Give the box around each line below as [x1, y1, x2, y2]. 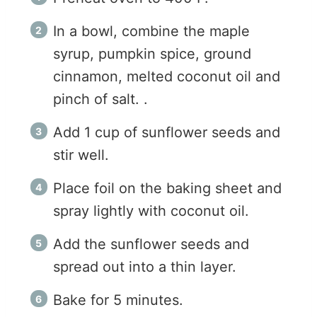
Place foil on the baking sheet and [53, 180, 282, 197]
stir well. [53, 146, 109, 164]
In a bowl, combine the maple [53, 23, 250, 40]
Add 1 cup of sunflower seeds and [53, 124, 280, 142]
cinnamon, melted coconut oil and [53, 68, 280, 86]
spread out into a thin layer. [53, 258, 236, 276]
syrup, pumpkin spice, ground [53, 45, 251, 63]
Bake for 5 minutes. [53, 292, 183, 309]
